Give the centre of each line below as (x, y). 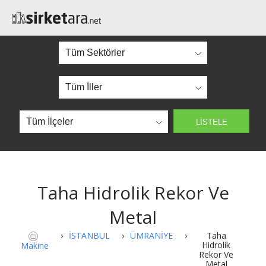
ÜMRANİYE (152, 235)
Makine (35, 246)
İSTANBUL (90, 235)
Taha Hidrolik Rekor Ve (133, 193)
